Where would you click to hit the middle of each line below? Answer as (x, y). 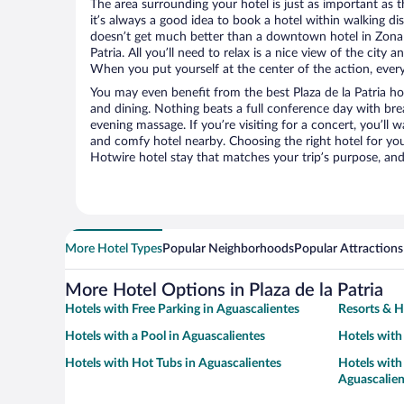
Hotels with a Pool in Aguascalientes (165, 337)
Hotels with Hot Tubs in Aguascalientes (173, 364)
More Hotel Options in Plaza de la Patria (224, 291)
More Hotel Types (114, 249)
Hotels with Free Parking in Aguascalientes (182, 310)
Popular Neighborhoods (228, 249)
